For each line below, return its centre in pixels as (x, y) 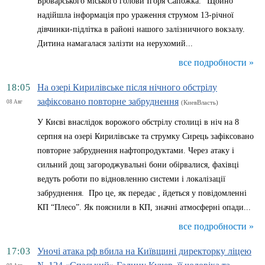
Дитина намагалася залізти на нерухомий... (115, 43)
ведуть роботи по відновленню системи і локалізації (131, 179)
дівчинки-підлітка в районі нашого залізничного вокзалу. (141, 29)
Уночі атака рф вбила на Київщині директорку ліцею (144, 251)
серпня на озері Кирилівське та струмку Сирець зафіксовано (146, 136)
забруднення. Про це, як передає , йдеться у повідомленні (142, 193)
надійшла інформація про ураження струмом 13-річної (135, 15)
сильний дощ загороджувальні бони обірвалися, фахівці (138, 165)
